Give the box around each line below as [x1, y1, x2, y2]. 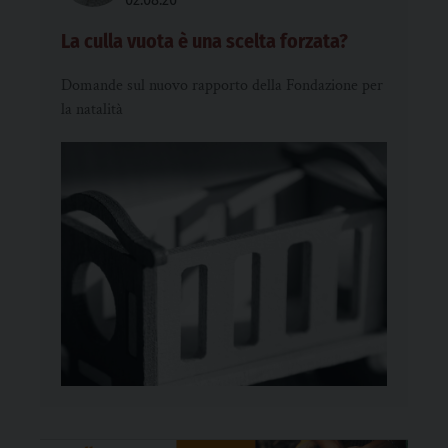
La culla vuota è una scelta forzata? [61, 28, 348, 53]
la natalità [61, 98, 123, 120]
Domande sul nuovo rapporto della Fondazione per [61, 74, 383, 96]
